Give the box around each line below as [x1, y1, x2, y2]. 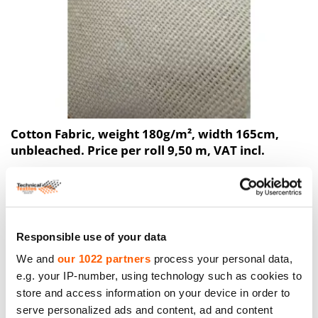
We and [16, 253, 57, 265]
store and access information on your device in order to [16, 287, 290, 300]
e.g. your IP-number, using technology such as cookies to [16, 270, 302, 283]
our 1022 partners [57, 253, 150, 265]
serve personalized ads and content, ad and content [16, 304, 273, 317]
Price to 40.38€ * [11, 172, 101, 189]
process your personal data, [150, 253, 292, 265]
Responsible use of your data [16, 230, 166, 243]
